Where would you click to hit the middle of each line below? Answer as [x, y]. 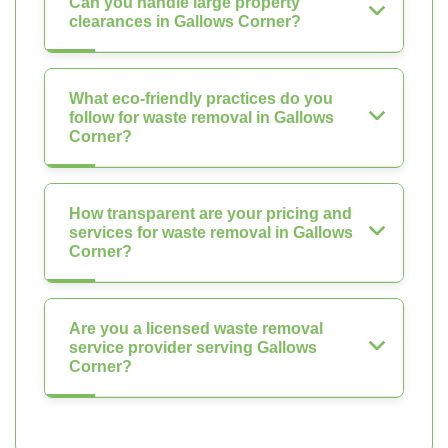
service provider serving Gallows [193, 347]
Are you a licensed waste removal [196, 328]
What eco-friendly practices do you [201, 98]
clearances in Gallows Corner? [185, 21]
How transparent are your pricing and [210, 213]
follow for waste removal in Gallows [201, 117]
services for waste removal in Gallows [211, 232]
